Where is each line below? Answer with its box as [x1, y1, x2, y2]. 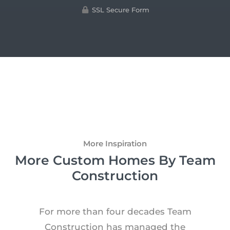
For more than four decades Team [39, 206, 191, 217]
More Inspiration [83, 139, 147, 149]
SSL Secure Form [92, 5, 150, 14]
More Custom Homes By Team [14, 152, 216, 168]
